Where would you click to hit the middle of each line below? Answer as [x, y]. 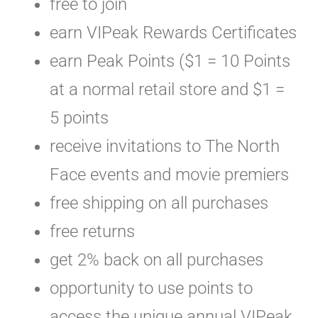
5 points [79, 118]
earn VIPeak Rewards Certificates [173, 33]
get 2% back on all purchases [157, 260]
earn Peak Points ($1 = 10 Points [170, 61]
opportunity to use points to [151, 289]
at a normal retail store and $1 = [167, 90]
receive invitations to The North [165, 147]
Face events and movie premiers [169, 175]
